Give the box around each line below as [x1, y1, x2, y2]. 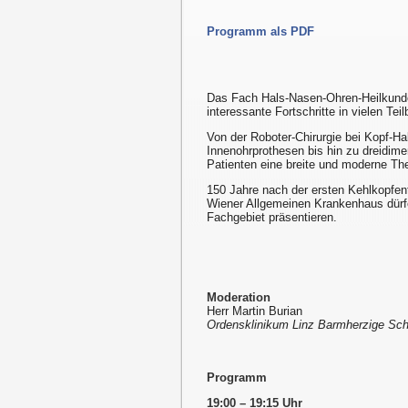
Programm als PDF [207, 25, 314, 39]
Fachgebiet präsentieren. [207, 210, 337, 225]
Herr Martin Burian [207, 304, 302, 319]
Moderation [207, 291, 270, 305]
